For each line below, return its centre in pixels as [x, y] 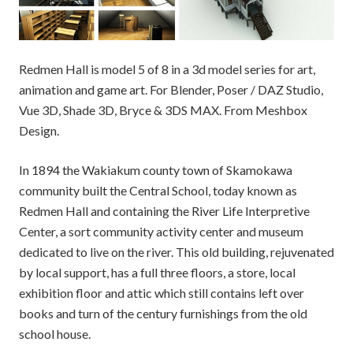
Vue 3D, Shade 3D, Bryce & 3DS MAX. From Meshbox [163, 110]
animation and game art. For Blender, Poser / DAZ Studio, [171, 90]
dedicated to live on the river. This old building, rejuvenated [176, 252]
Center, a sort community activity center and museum [161, 232]
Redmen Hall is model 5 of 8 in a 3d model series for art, [167, 69]
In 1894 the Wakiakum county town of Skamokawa [156, 170]
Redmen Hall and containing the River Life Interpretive [164, 211]
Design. [39, 131]
